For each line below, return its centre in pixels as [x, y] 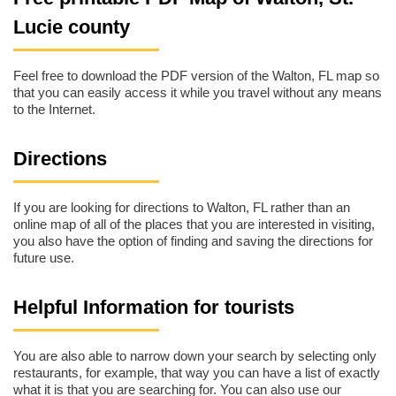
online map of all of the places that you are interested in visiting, [194, 225]
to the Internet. [54, 110]
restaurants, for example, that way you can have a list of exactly [197, 373]
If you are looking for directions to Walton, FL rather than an [182, 208]
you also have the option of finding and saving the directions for [193, 241]
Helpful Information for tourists [154, 307]
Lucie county [72, 27]
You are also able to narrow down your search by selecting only [195, 356]
